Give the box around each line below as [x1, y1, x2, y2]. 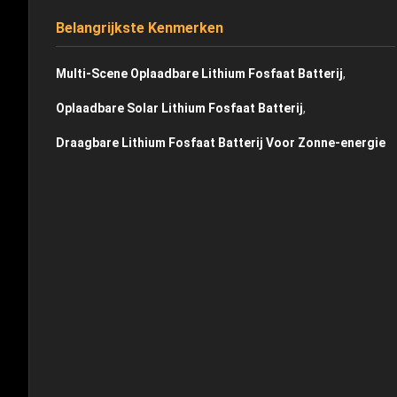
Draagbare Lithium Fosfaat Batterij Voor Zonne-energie [56, 136, 385, 150]
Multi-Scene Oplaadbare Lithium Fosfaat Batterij [56, 66, 343, 81]
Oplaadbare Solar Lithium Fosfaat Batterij [56, 101, 303, 115]
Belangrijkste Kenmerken [56, 19, 223, 36]
